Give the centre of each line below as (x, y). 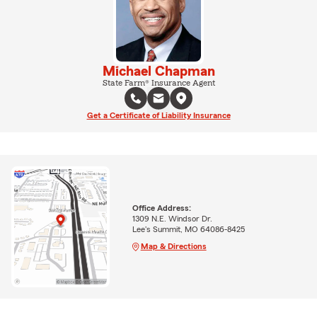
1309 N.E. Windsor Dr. (172, 218)
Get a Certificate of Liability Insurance (158, 115)
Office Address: (161, 208)
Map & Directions (173, 246)
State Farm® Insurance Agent (158, 82)
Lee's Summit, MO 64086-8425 (188, 229)
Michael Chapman (158, 71)
